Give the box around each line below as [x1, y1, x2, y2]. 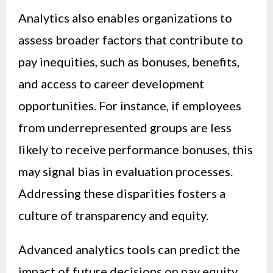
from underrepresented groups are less [18, 119, 232, 135]
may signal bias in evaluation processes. [18, 163, 233, 179]
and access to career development [18, 76, 204, 91]
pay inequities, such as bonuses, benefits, [18, 54, 239, 69]
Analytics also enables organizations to [18, 10, 232, 25]
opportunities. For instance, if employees [18, 97, 241, 113]
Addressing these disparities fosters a [18, 185, 225, 200]
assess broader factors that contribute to [18, 32, 243, 47]
